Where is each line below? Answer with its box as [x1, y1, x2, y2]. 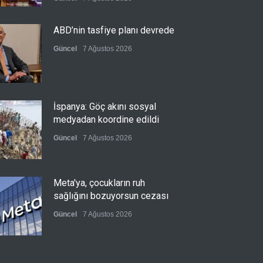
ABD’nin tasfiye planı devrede [53, 25, 174, 36]
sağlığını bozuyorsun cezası [53, 190, 168, 201]
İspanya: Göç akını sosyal [53, 101, 156, 112]
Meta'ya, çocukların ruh [53, 177, 145, 188]
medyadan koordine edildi [53, 114, 159, 125]
